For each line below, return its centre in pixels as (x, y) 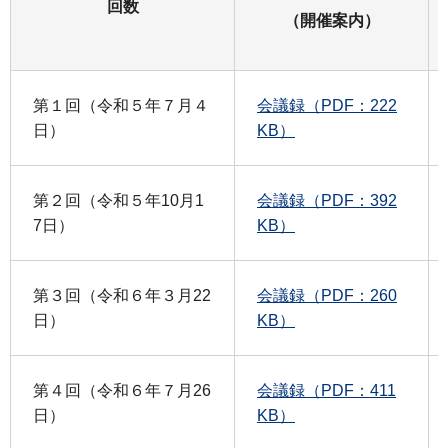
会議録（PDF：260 (327, 295)
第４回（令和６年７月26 (122, 390)
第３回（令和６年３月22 (122, 295)
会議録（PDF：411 (326, 390)
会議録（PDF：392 (327, 200)
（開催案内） (331, 20)
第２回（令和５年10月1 (118, 200)
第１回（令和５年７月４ (121, 105)
